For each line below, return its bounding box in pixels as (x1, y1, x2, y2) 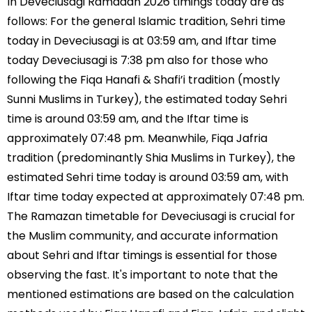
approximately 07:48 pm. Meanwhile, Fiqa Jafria (7, 130, 267, 146)
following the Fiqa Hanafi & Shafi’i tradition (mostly (7, 71, 280, 88)
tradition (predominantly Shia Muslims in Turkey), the (7, 149, 295, 166)
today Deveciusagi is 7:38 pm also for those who (7, 52, 268, 68)
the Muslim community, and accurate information (7, 227, 278, 244)
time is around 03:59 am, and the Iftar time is (7, 110, 249, 127)
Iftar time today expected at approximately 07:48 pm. (7, 188, 304, 205)
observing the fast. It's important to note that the (7, 266, 278, 283)
